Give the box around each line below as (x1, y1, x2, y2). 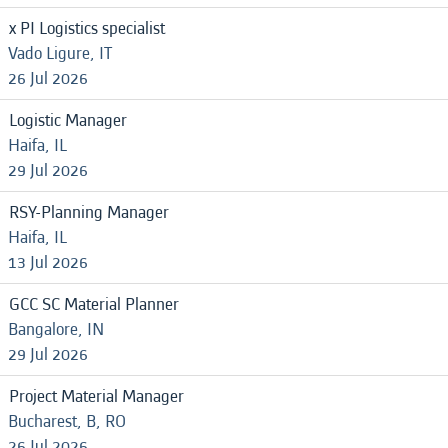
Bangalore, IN (8, 317, 104, 342)
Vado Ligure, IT (8, 41, 112, 66)
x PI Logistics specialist (9, 16, 165, 41)
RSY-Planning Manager (9, 200, 169, 225)
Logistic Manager (9, 108, 127, 133)
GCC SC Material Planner (9, 292, 179, 317)
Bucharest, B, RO (8, 409, 126, 434)
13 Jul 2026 (8, 250, 88, 275)
